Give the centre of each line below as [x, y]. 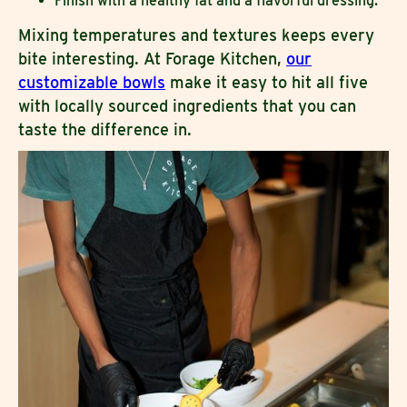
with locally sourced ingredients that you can [187, 105]
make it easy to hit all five [267, 82]
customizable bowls [92, 82]
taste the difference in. [105, 129]
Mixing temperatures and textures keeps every [196, 35]
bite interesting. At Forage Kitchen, [152, 58]
